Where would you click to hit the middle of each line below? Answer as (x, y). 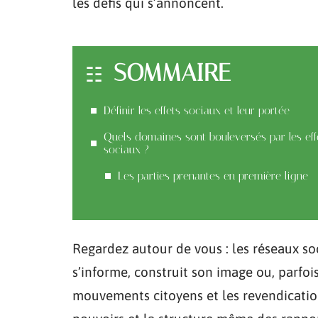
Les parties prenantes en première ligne (213, 176)
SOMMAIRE (172, 73)
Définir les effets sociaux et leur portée (197, 110)
